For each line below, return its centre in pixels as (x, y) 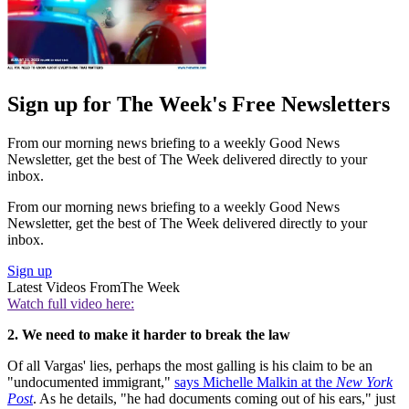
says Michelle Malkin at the (255, 382)
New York (364, 382)
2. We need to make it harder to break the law (149, 334)
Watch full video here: (71, 303)
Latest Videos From (64, 287)
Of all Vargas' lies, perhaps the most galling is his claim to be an (190, 365)
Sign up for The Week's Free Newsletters (199, 104)
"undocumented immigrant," (91, 382)
